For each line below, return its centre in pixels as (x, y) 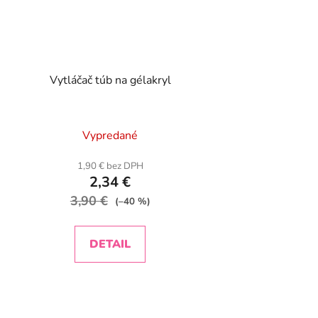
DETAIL (110, 245)
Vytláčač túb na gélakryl (110, 81)
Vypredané (110, 136)
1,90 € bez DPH (110, 166)
